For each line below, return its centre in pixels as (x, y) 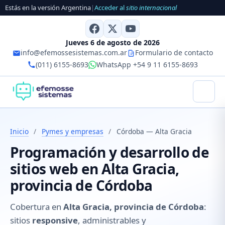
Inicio (19, 131)
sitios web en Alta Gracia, (95, 169)
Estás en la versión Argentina (48, 8)
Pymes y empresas (72, 131)
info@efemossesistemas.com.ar (74, 52)
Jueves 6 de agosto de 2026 (113, 42)
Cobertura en (37, 207)
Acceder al (110, 8)
